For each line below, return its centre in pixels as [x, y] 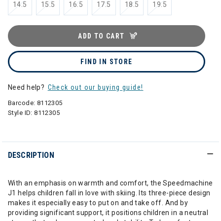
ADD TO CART [101, 36]
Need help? [27, 87]
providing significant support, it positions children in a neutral [108, 213]
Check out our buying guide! [95, 87]
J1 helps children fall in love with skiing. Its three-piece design [109, 193]
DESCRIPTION [31, 155]
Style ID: [21, 113]
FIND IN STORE [107, 62]
